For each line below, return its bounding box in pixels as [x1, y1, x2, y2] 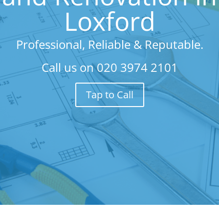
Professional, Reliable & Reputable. [16, 36, 203, 52]
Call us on [41, 59, 97, 75]
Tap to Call [86, 88, 133, 101]
